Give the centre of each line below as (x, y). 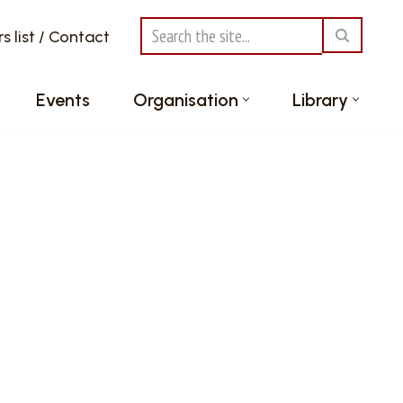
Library (320, 100)
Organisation (186, 100)
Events (63, 100)
